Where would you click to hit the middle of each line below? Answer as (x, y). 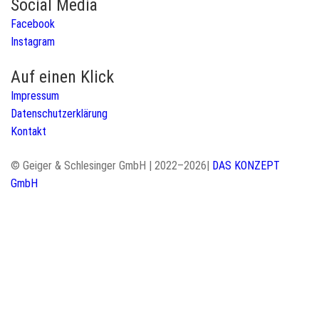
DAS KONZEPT (246, 166)
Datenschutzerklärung (59, 114)
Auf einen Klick (62, 77)
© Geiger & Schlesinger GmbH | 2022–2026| (111, 166)
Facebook (33, 24)
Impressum (35, 96)
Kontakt (28, 132)
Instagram (33, 42)
